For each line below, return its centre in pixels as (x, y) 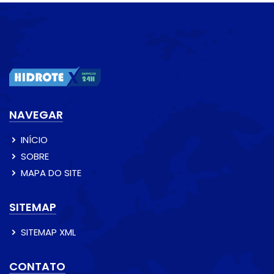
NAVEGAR (36, 115)
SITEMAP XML (48, 232)
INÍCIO (34, 140)
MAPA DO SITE (51, 173)
